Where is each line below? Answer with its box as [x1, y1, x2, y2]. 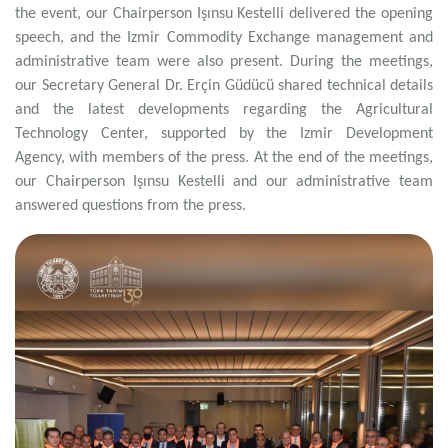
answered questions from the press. [15, 198, 250, 214]
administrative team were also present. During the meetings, [15, 54, 433, 70]
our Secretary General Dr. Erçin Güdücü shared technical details [15, 78, 433, 94]
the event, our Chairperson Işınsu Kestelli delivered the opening [15, 6, 433, 22]
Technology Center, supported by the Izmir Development [15, 126, 433, 142]
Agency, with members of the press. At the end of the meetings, [15, 150, 433, 166]
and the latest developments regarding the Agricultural [15, 102, 433, 118]
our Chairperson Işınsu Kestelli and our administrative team [15, 174, 433, 190]
